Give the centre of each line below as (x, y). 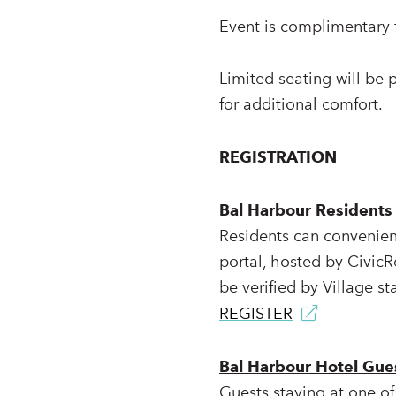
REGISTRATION (278, 157)
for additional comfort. (301, 104)
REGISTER (256, 314)
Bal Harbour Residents (306, 210)
